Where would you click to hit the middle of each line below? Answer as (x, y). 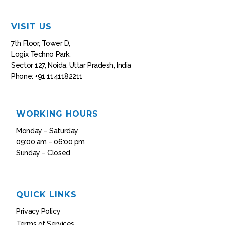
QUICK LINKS (47, 195)
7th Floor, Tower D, (41, 43)
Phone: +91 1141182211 (47, 77)
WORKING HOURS (58, 114)
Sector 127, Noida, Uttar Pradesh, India (71, 66)
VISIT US (32, 27)
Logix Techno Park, (41, 54)
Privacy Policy (38, 212)
